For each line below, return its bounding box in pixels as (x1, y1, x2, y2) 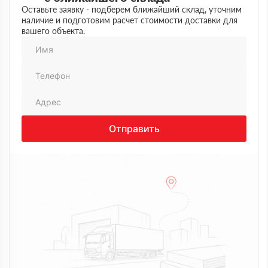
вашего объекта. (22, 26, 85, 36)
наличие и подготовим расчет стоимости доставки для (22, 15, 237, 25)
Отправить (108, 122, 160, 135)
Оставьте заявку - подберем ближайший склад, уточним (22, 4, 242, 14)
